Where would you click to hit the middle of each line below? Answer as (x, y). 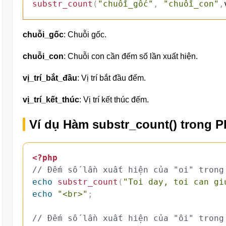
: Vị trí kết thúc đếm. (114, 100)
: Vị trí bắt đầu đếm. (111, 78)
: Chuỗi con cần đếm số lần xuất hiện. (131, 56)
